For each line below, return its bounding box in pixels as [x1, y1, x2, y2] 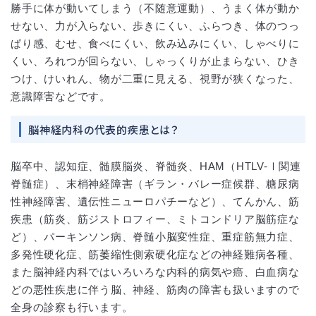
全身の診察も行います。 [11, 300, 133, 313]
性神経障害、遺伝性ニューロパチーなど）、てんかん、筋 [11, 195, 300, 207]
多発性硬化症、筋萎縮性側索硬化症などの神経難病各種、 [11, 248, 300, 260]
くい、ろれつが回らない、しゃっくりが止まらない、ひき [11, 54, 300, 67]
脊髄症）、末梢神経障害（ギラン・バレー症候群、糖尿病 [11, 177, 300, 190]
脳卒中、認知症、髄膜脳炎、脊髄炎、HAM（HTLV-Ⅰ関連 [11, 159, 301, 172]
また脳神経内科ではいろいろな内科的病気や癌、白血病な [11, 265, 300, 278]
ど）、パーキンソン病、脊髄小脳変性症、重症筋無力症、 [11, 230, 300, 243]
